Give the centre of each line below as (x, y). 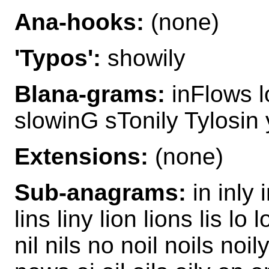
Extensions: (81, 156)
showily (143, 58)
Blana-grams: (90, 94)
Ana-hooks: (79, 22)
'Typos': (58, 58)
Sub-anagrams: (100, 192)
